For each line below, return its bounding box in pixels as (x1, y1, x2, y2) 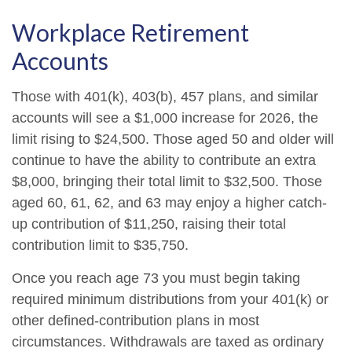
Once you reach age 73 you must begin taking (12, 270, 300, 286)
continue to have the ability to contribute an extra (12, 152, 316, 168)
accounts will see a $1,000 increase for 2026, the (12, 110, 318, 126)
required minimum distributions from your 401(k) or (12, 291, 328, 307)
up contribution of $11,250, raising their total (12, 216, 286, 232)
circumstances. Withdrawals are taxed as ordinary (12, 334, 324, 350)
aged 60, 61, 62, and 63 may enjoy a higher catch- (12, 195, 327, 211)
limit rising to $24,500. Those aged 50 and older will (12, 131, 334, 147)
